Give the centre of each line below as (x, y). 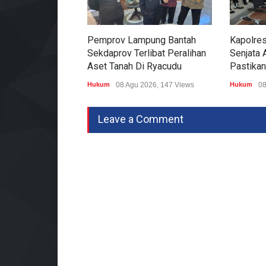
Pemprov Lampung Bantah (142, 40)
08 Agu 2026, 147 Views (155, 85)
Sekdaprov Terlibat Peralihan (147, 53)
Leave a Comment (141, 119)
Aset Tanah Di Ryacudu (134, 66)
